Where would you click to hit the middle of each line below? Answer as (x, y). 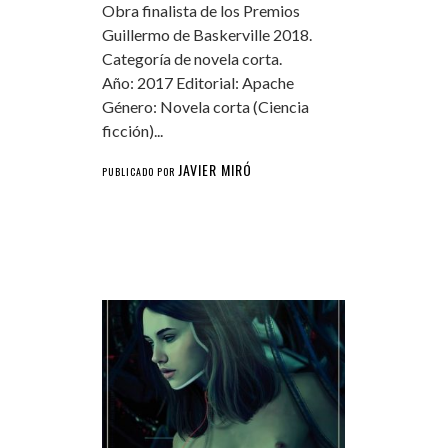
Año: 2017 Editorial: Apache (197, 83)
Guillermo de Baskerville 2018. (206, 35)
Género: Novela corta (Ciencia (205, 107)
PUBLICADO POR (139, 172)
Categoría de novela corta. (191, 59)
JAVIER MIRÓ (214, 170)
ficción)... (132, 131)
